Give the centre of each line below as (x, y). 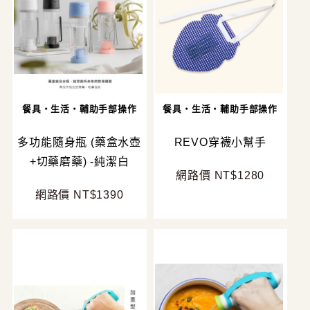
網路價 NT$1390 (79, 194)
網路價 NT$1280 (220, 175)
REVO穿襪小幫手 (220, 142)
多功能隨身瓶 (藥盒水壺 (80, 142)
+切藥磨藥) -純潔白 (79, 161)
